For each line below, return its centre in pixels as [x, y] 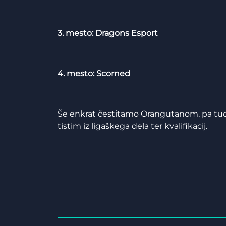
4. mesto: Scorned [94, 73]
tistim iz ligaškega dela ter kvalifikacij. [132, 126]
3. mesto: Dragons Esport [108, 33]
